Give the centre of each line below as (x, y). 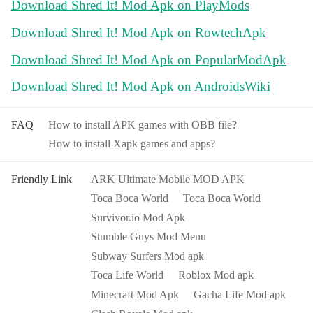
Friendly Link (41, 179)
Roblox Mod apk (216, 275)
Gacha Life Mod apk (240, 294)
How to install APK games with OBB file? (143, 124)
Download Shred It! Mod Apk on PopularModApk (148, 59)
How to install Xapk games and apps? (132, 144)
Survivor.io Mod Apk (138, 217)
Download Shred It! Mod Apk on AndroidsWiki (140, 87)
